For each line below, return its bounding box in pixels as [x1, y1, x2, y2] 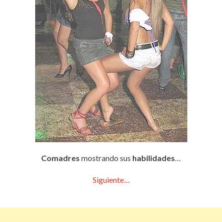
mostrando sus [80, 153, 132, 163]
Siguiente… [92, 175, 130, 184]
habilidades [132, 153, 175, 163]
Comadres [41, 153, 80, 163]
